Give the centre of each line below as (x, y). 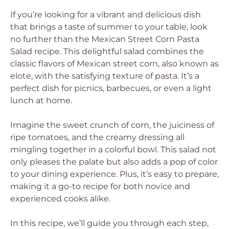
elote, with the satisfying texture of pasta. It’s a (105, 76)
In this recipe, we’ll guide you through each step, (109, 223)
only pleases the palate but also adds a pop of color (114, 162)
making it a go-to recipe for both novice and (100, 186)
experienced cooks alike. (60, 199)
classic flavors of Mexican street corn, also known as (114, 64)
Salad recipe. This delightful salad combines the (107, 51)
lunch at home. (41, 100)
